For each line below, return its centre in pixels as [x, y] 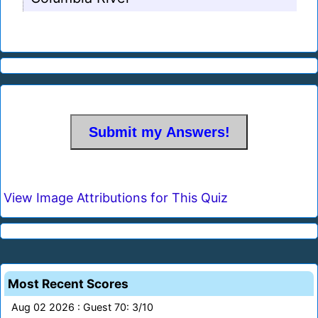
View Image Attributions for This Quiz [116, 198]
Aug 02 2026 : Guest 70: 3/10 [82, 307]
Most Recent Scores [68, 284]
